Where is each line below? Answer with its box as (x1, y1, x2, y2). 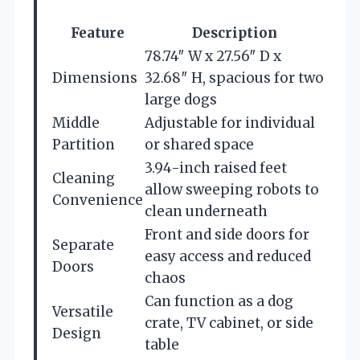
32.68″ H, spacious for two (145, 68, 324, 87)
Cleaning (52, 169, 115, 187)
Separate (52, 235, 114, 254)
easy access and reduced (145, 247, 311, 265)
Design (52, 324, 101, 342)
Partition (52, 135, 115, 153)
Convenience (52, 190, 143, 209)
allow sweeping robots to (145, 180, 319, 198)
